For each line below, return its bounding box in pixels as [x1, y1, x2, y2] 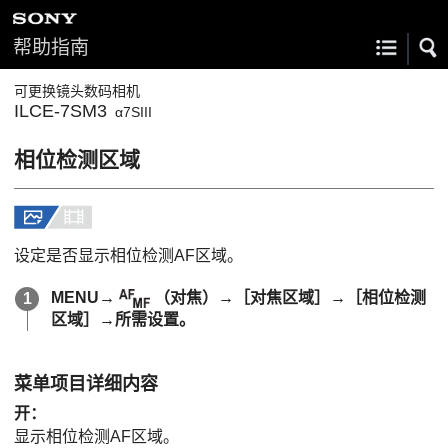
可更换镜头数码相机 [14, 83, 140, 99]
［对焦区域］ [234, 289, 331, 306]
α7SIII [115, 104, 152, 120]
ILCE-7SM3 [14, 101, 107, 121]
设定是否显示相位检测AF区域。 [14, 247, 243, 264]
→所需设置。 [99, 311, 195, 328]
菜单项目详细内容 [14, 374, 158, 394]
